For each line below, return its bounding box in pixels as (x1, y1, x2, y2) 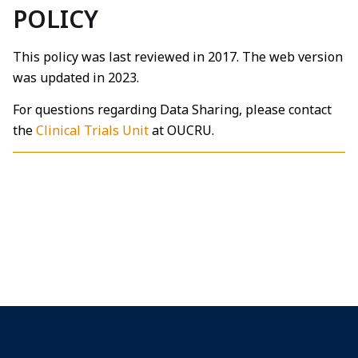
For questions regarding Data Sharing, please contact (13, 101, 332, 119)
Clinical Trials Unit (36, 121, 149, 140)
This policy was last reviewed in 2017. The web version (13, 47, 343, 66)
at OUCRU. (149, 121, 217, 140)
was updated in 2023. (13, 68, 142, 86)
